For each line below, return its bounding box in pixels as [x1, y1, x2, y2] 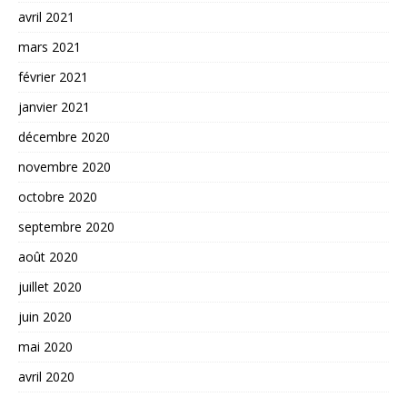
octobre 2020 [18, 187, 97, 205]
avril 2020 [18, 367, 74, 385]
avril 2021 [18, 7, 74, 25]
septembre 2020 [18, 217, 114, 235]
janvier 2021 [18, 97, 90, 115]
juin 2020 [18, 307, 72, 325]
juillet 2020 [18, 277, 82, 295]
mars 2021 [18, 37, 81, 55]
